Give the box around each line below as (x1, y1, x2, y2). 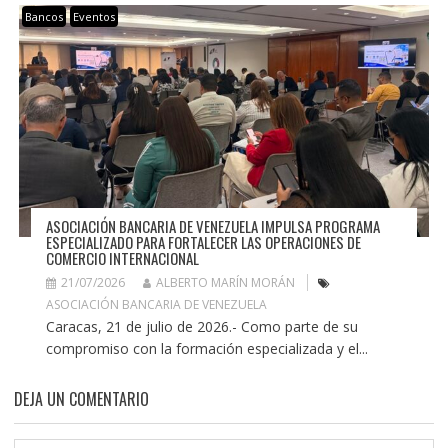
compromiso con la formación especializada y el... (45, 339, 368, 359)
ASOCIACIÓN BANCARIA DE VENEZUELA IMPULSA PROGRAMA (45, 215, 380, 238)
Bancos (24, 9, 63, 25)
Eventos (72, 9, 115, 25)
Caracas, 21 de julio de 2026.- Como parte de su (45, 317, 358, 337)
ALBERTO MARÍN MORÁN (155, 274, 295, 292)
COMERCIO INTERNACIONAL (45, 247, 199, 270)
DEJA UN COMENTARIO (13, 387, 149, 412)
